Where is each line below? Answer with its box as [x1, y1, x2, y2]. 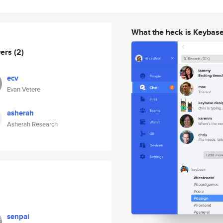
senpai [7, 211, 29, 222]
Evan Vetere [7, 85, 40, 94]
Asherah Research [7, 119, 58, 129]
